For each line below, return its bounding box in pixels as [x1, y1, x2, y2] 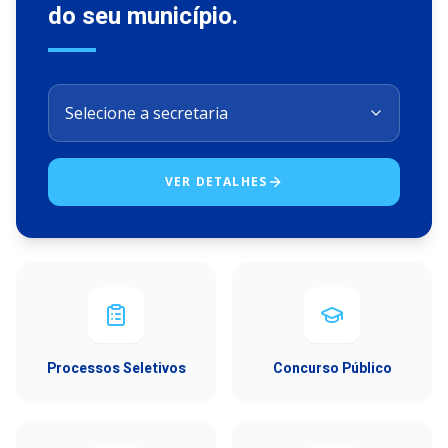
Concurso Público [272, 358, 392, 379]
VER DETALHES [164, 173, 268, 190]
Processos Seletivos [46, 358, 186, 379]
